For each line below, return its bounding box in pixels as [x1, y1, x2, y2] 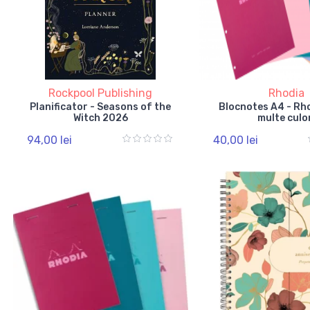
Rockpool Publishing [48, 86, 153, 100]
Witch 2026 [73, 111, 128, 124]
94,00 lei [27, 133, 72, 147]
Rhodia [268, 86, 304, 100]
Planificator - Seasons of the [30, 100, 172, 113]
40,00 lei [212, 133, 258, 147]
